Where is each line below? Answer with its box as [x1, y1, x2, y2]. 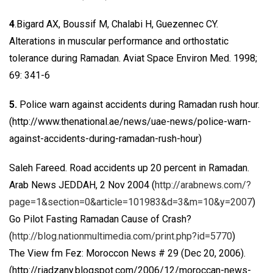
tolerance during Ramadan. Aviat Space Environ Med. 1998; [9, 52, 257, 64]
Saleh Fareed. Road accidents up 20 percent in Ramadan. [9, 162, 249, 174]
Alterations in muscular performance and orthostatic [9, 35, 229, 47]
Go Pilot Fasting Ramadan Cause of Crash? [9, 213, 191, 225]
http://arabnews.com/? [155, 179, 251, 191]
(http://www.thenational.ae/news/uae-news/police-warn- [9, 116, 251, 127]
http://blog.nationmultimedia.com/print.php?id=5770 [12, 230, 232, 242]
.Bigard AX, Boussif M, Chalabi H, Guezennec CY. [15, 18, 218, 30]
